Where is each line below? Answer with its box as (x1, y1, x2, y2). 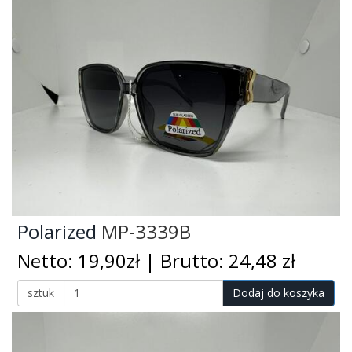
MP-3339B (97, 218, 191, 245)
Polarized (17, 218, 97, 245)
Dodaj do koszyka (233, 284, 324, 300)
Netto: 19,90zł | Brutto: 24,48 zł (17, 247, 295, 273)
